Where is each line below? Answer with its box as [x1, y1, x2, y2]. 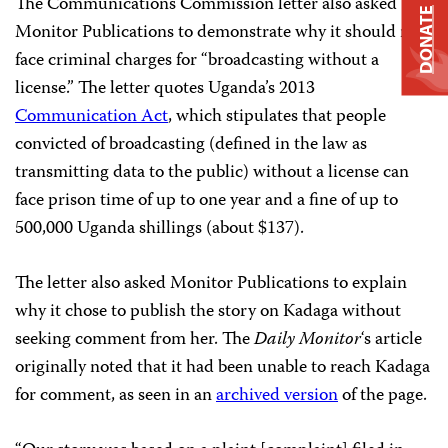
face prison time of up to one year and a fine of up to [15, 186, 398, 217]
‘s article [361, 325, 422, 356]
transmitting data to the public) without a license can [15, 158, 409, 189]
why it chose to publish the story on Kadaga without [15, 297, 401, 328]
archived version [216, 381, 338, 412]
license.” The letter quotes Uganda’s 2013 [15, 74, 315, 105]
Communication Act [15, 102, 168, 133]
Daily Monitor [254, 325, 361, 356]
